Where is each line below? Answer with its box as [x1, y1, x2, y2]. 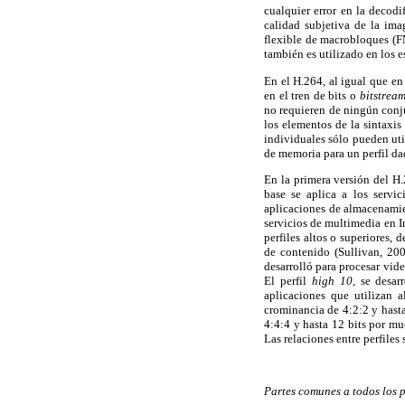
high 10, [311, 273, 361, 287]
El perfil [264, 273, 312, 287]
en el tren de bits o [264, 88, 360, 102]
